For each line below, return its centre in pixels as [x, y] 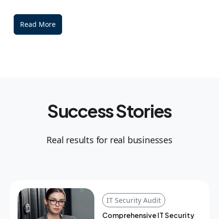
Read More [38, 24]
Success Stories [109, 111]
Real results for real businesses [109, 140]
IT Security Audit [133, 200]
